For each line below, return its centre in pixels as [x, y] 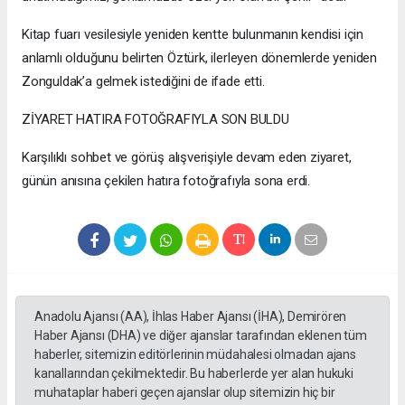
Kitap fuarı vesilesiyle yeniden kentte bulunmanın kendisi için [193, 34]
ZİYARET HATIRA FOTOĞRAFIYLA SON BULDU [155, 119]
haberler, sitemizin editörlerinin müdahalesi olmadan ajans [195, 354]
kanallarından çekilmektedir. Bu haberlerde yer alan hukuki [194, 373]
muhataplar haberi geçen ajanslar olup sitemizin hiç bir [185, 392]
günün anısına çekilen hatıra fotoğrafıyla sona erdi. [166, 180]
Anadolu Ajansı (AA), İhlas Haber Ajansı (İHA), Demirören [191, 316]
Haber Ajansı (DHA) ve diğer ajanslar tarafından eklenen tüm [201, 335]
